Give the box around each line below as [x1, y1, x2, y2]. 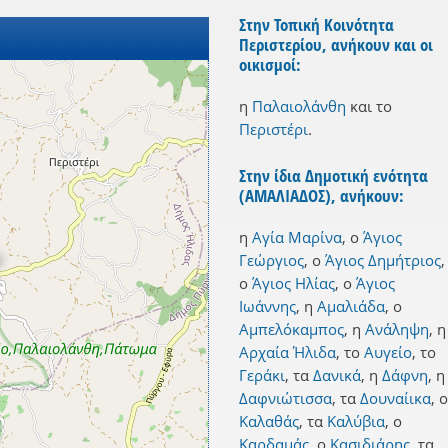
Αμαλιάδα [317, 296, 385, 317]
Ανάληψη [365, 319, 429, 340]
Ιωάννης [239, 296, 296, 317]
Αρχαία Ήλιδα [239, 342, 336, 363]
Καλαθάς [239, 411, 299, 432]
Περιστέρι [239, 119, 308, 140]
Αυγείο [364, 342, 412, 363]
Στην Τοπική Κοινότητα [239, 13, 394, 37]
